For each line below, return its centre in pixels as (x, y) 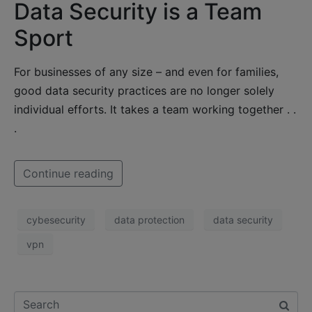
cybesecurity (56, 219)
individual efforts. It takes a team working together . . (155, 110)
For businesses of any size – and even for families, (146, 72)
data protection (149, 219)
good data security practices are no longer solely (144, 91)
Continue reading (68, 174)
